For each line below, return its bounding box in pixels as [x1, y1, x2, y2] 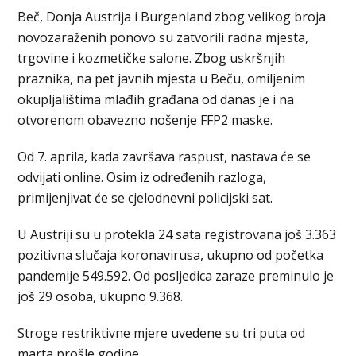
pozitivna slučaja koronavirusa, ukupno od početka [17, 246, 324, 264]
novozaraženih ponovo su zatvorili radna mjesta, [17, 29, 309, 46]
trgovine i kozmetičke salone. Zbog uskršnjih [17, 49, 286, 67]
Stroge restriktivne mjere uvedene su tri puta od [17, 324, 306, 342]
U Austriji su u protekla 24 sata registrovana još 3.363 [17, 226, 337, 243]
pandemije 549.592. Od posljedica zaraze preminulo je [17, 267, 335, 284]
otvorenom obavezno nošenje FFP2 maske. [17, 111, 273, 129]
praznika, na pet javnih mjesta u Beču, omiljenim [17, 70, 306, 87]
